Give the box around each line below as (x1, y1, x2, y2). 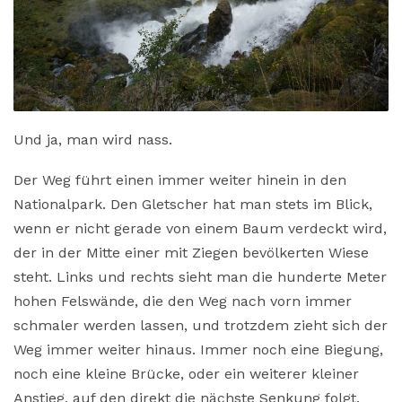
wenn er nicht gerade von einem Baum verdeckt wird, (13, 219, 387, 237)
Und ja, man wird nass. (13, 130, 172, 148)
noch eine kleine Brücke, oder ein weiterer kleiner (13, 364, 359, 382)
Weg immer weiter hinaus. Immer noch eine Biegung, (13, 340, 383, 358)
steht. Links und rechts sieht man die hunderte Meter (13, 267, 387, 285)
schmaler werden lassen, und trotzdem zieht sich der (13, 316, 388, 334)
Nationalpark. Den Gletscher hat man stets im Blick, (13, 195, 372, 213)
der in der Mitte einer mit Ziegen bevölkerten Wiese (13, 243, 369, 261)
